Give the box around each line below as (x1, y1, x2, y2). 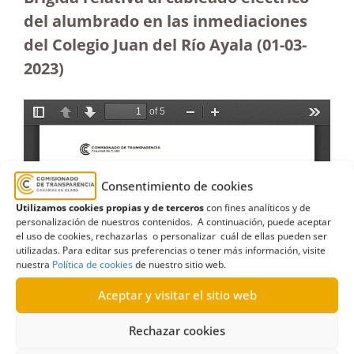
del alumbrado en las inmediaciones (24, 10, 307, 32)
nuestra (16, 257, 52, 271)
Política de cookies (52, 257, 133, 271)
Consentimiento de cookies (101, 178, 253, 194)
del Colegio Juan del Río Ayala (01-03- (24, 34, 307, 55)
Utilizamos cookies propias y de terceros (16, 200, 204, 214)
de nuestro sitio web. (133, 257, 226, 271)
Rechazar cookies (129, 322, 225, 339)
